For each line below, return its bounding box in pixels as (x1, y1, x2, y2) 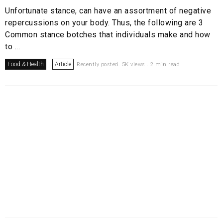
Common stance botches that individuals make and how (5, 30, 211, 40)
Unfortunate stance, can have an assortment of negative (5, 6, 211, 16)
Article (55, 61, 71, 68)
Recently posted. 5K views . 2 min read (77, 61, 180, 68)
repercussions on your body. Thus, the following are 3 (5, 18, 204, 28)
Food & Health (7, 61, 44, 68)
